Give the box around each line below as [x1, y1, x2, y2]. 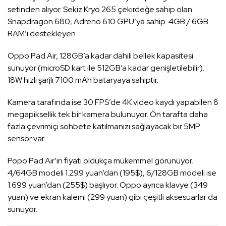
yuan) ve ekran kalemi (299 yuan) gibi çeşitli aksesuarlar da [8, 192, 217, 203]
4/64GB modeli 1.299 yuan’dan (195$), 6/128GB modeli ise [8, 167, 216, 179]
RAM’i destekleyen [8, 28, 76, 39]
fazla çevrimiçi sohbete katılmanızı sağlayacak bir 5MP [8, 121, 200, 132]
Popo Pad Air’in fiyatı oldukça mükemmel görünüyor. [8, 155, 193, 166]
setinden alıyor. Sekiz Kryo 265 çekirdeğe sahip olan [8, 4, 192, 15]
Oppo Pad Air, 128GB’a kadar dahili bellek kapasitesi [8, 50, 193, 62]
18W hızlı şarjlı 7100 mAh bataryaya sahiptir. [8, 75, 158, 86]
